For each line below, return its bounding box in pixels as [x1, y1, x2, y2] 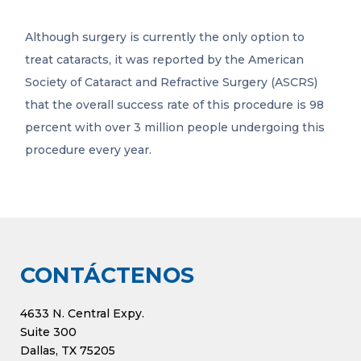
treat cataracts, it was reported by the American [25, 52, 305, 68]
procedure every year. [25, 143, 152, 158]
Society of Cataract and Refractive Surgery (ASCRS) [25, 75, 318, 90]
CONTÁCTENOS [20, 262, 194, 289]
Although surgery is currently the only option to [25, 30, 305, 45]
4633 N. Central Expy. [20, 306, 144, 322]
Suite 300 [20, 325, 77, 340]
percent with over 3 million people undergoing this [25, 120, 326, 135]
